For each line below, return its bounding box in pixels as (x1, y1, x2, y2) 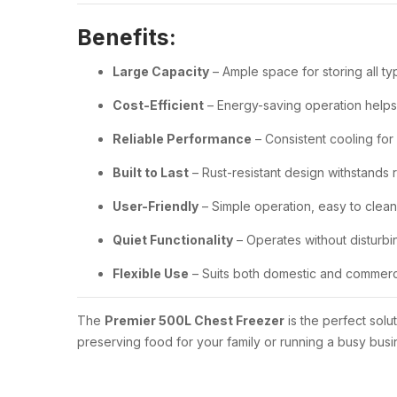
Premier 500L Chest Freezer (105, 312, 284, 328)
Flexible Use (113, 265, 189, 281)
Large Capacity (113, 63, 209, 79)
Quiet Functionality (113, 231, 233, 247)
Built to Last (113, 164, 189, 180)
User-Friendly (113, 198, 198, 214)
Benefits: (77, 24, 176, 51)
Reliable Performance (113, 130, 252, 146)
